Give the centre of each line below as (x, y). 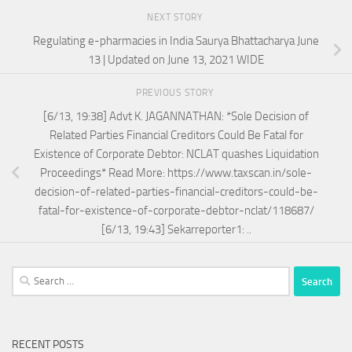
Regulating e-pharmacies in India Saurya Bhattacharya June (176, 40)
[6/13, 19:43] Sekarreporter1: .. (176, 229)
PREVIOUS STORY (176, 92)
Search (27, 275)
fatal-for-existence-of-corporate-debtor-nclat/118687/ (176, 210)
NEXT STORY (176, 18)
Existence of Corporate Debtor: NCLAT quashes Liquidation (176, 154)
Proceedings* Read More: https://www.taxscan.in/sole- (176, 172)
